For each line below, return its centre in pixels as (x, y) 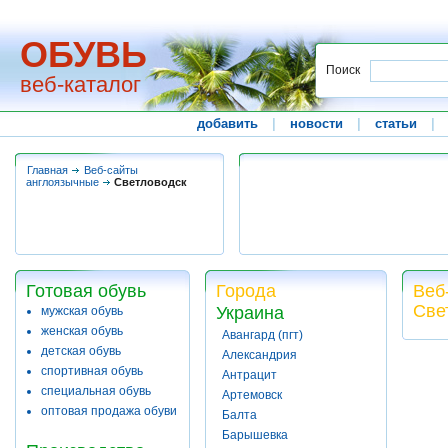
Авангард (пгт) (262, 335)
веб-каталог (80, 84)
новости (317, 123)
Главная (47, 170)
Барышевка (255, 435)
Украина (250, 313)
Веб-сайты (111, 170)
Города (246, 291)
